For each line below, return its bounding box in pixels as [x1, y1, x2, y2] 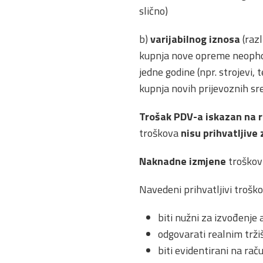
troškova [139, 124, 181, 141]
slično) [139, 2, 168, 19]
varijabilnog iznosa [150, 31, 240, 47]
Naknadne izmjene [139, 153, 226, 169]
